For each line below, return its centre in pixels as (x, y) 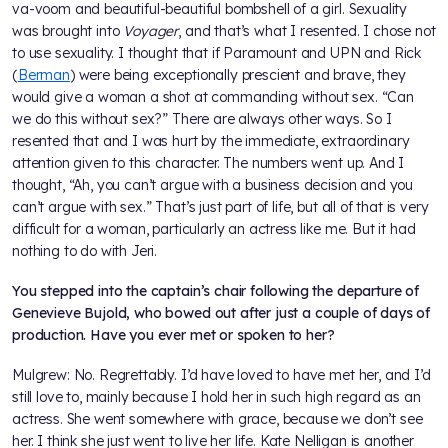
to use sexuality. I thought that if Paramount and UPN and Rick (217, 53)
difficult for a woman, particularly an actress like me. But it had (214, 229)
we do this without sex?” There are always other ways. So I (202, 119)
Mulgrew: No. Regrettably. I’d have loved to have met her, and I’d (221, 375)
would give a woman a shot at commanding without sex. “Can (213, 97)
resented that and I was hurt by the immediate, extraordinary (211, 141)
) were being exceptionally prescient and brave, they (237, 75)
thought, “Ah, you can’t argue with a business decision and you (213, 185)
